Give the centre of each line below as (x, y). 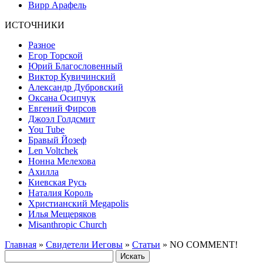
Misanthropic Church (68, 224)
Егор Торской (55, 55)
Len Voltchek (53, 150)
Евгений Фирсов (62, 108)
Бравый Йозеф (57, 140)
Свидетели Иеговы (84, 244)
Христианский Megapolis (78, 203)
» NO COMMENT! (199, 244)
